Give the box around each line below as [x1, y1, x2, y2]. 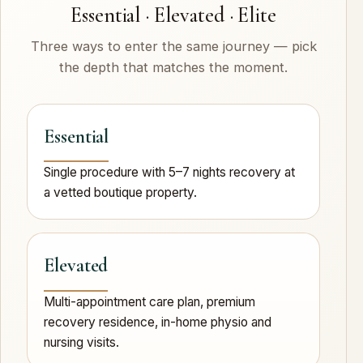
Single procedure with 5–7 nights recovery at [44, 164, 295, 181]
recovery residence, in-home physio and [44, 314, 271, 330]
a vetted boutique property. [44, 185, 197, 201]
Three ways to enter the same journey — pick [30, 38, 317, 55]
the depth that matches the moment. [59, 59, 288, 76]
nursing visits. [44, 334, 119, 350]
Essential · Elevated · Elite [70, 2, 276, 29]
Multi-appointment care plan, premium [44, 293, 255, 310]
